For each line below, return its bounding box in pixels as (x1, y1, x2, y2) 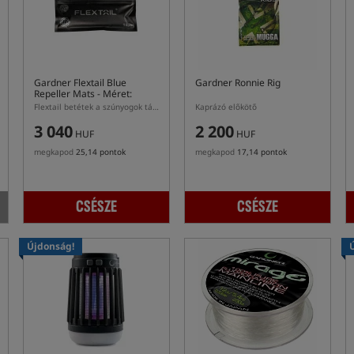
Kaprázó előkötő (195, 101, 257, 112)
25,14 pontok (76, 146, 126, 157)
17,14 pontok (237, 146, 287, 157)
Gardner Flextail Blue (34, 76, 126, 89)
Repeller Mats (34, 87, 95, 100)
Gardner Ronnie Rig (195, 76, 281, 89)
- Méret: (95, 87, 132, 100)
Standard (34, 98, 74, 111)
